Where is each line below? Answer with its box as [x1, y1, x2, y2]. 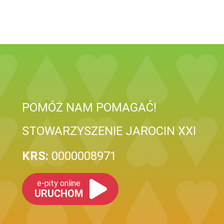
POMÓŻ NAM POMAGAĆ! [22, 100, 156, 114]
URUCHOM [34, 187, 83, 199]
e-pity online [37, 178, 80, 188]
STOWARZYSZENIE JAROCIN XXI [22, 124, 196, 138]
